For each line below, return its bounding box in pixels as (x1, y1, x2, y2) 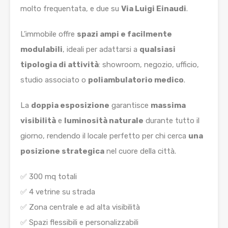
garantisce (109, 101, 151, 110)
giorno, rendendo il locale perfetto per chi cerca (20, 131, 188, 141)
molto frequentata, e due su (20, 4, 121, 14)
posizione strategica (20, 147, 104, 156)
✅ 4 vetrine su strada (20, 187, 95, 197)
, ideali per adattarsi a (63, 45, 139, 54)
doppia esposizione (31, 101, 109, 110)
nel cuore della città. (104, 147, 176, 156)
